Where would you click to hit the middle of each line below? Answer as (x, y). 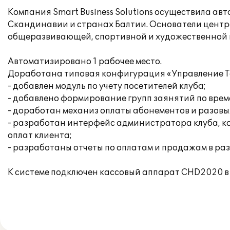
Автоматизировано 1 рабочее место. (85, 62)
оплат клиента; (40, 136)
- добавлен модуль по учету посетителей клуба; (107, 86)
